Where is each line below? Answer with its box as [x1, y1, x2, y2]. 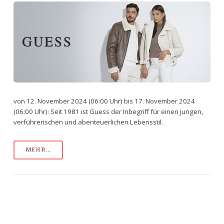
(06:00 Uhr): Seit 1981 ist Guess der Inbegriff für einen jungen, [13, 106, 203, 116]
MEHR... [25, 146, 51, 153]
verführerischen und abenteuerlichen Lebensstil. [13, 117, 163, 126]
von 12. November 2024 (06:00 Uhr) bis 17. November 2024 [13, 96, 195, 105]
